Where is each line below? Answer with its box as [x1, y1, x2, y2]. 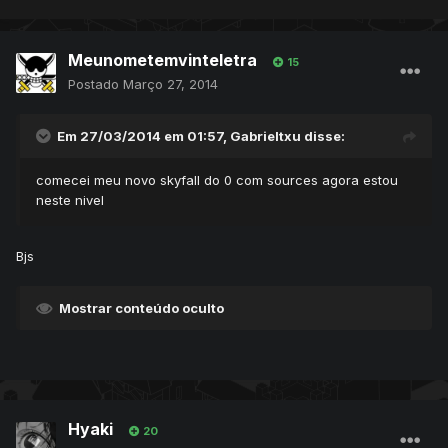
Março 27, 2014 [123, 76, 218, 93]
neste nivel [36, 192, 104, 209]
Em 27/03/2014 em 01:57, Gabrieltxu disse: [57, 128, 345, 145]
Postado [68, 76, 123, 93]
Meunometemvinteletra [68, 50, 257, 71]
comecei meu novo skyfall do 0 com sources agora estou [36, 172, 398, 189]
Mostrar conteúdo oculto [59, 300, 224, 317]
